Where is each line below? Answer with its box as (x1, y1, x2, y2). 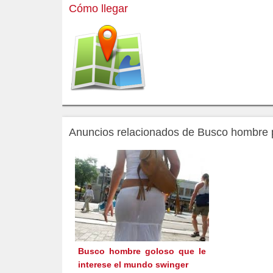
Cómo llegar (69, 2, 128, 15)
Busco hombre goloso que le (78, 246, 206, 257)
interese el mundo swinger (78, 260, 188, 270)
